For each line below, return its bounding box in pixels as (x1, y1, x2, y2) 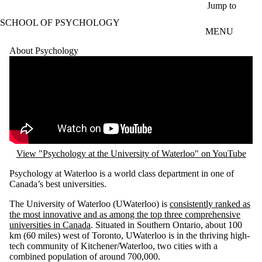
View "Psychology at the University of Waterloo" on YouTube (16, 148, 246, 158)
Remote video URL (9, 56, 82, 66)
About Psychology (9, 45, 78, 56)
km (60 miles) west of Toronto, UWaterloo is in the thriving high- (9, 230, 250, 240)
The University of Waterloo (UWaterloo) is (9, 198, 170, 209)
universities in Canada (9, 219, 91, 230)
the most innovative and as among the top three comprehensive (9, 209, 240, 219)
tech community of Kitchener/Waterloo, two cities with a (9, 240, 218, 251)
